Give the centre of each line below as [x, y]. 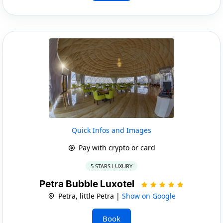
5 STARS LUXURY [111, 166]
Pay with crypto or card [116, 147]
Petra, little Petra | [89, 196]
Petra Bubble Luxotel [88, 184]
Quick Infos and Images [111, 130]
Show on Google [149, 196]
